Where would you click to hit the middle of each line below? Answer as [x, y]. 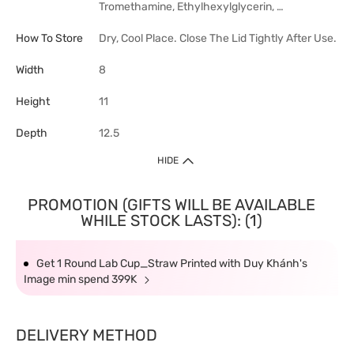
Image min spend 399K [81, 279]
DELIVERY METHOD [87, 335]
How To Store [49, 38]
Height [33, 102]
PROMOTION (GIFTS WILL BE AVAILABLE [171, 205]
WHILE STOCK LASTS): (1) [171, 220]
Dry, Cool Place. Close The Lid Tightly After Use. [218, 38]
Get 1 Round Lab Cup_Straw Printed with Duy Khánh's [172, 264]
